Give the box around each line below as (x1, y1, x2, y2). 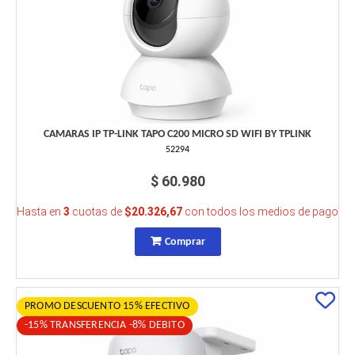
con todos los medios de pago (182, 205, 338, 219)
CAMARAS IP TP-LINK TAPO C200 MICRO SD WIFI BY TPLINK (44, 128, 311, 141)
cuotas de (70, 205, 124, 219)
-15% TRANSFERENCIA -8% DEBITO (25, 319, 185, 332)
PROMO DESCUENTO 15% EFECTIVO (25, 300, 190, 313)
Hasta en (17, 205, 63, 219)
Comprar (164, 236, 205, 249)
